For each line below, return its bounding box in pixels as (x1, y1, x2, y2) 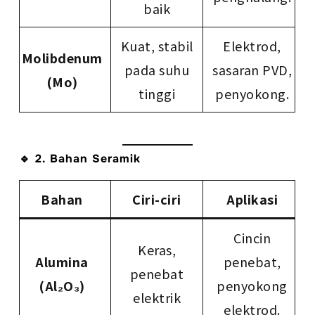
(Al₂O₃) (39, 276, 85, 295)
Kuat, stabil (120, 37, 193, 56)
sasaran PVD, (212, 60, 292, 79)
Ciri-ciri (132, 190, 181, 209)
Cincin (233, 229, 271, 247)
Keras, (138, 240, 176, 259)
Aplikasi (226, 190, 278, 209)
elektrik (133, 288, 181, 307)
